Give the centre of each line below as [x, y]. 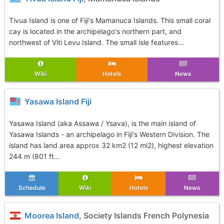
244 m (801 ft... [34, 156]
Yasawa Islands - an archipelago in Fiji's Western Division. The [109, 134]
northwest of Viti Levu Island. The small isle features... [96, 42]
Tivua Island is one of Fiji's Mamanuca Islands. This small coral [110, 20]
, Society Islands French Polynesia [144, 215]
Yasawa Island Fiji [56, 101]
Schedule [32, 188]
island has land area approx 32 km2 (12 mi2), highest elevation [111, 145]
